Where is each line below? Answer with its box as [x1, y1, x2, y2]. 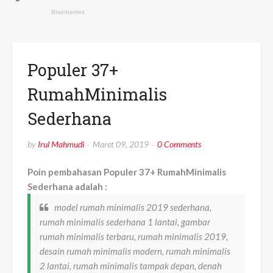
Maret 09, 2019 [93, 139, 149, 150]
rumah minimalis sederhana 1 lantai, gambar [40, 216, 210, 228]
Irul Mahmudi [38, 139, 84, 150]
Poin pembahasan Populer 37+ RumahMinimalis [27, 166, 226, 178]
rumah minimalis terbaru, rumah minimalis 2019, [40, 231, 228, 243]
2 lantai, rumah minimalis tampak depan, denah [40, 260, 222, 272]
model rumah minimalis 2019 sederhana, [54, 202, 211, 213]
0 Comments [157, 139, 201, 150]
